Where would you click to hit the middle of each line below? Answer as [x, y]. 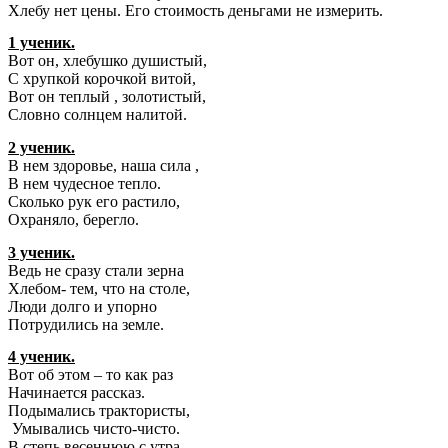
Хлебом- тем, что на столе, [99, 288]
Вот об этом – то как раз [90, 375]
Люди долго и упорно [82, 306]
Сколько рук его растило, [94, 202]
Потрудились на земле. [86, 324]
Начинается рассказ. [76, 393]
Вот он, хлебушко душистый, [107, 61]
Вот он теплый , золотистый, [107, 97]
